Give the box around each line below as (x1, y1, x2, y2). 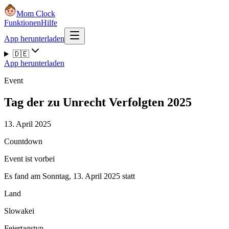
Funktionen (4, 18, 41, 27)
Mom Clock (16, 9, 55, 18)
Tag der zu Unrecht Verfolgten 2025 (4, 95, 192, 109)
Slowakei (4, 206, 34, 215)
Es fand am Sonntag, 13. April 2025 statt (4, 171, 135, 180)
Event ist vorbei (4, 154, 55, 163)
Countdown (4, 136, 42, 146)
